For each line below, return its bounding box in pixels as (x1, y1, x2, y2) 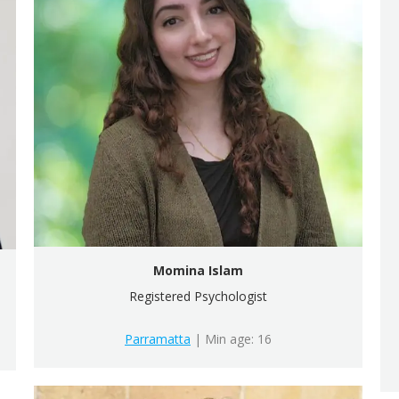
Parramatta (125, 330, 191, 348)
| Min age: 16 (191, 330, 272, 348)
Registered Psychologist (129, 288, 267, 305)
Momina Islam (153, 262, 243, 280)
